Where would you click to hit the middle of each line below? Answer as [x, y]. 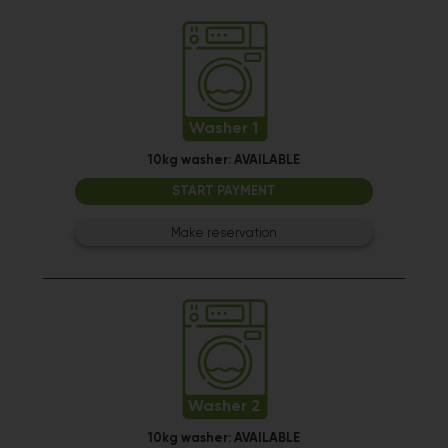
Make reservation [223, 233]
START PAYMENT [223, 191]
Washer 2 [223, 407]
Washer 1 [224, 129]
